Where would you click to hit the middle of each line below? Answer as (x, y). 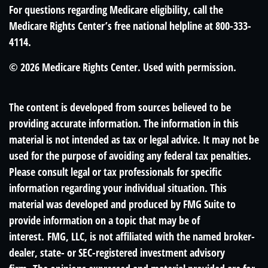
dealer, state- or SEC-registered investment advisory (117, 252)
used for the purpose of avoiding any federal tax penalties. (130, 156)
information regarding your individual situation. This (118, 188)
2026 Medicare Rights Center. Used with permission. (128, 67)
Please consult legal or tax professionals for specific (115, 172)
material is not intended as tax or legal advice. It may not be (134, 139)
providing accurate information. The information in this (124, 123)
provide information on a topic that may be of (104, 220)
